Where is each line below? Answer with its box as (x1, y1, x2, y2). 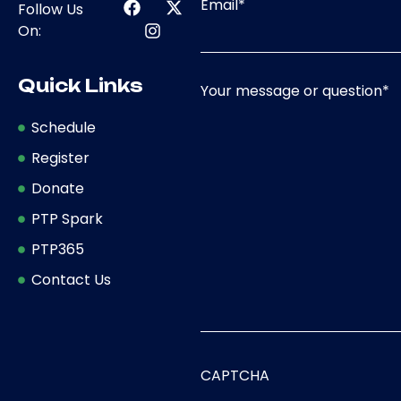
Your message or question (200, 80, 382, 101)
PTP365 (31, 238, 84, 260)
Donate (31, 177, 84, 199)
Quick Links (18, 73, 143, 97)
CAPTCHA (200, 365, 269, 387)
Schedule (31, 116, 96, 138)
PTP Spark (31, 208, 103, 229)
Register (31, 147, 90, 168)
